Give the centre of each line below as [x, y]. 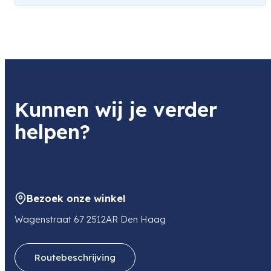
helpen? [52, 132]
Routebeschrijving [75, 258]
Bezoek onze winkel [76, 199]
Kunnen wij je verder [116, 109]
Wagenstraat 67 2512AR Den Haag [90, 220]
